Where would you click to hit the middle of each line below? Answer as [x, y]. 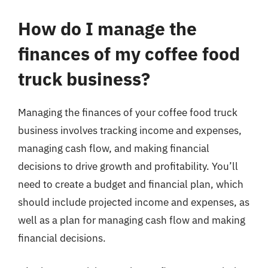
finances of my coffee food [129, 54]
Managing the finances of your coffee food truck [128, 112]
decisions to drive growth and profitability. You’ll [128, 166]
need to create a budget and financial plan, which [131, 184]
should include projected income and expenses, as [134, 202]
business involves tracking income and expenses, [130, 130]
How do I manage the [107, 28]
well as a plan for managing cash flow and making [132, 220]
